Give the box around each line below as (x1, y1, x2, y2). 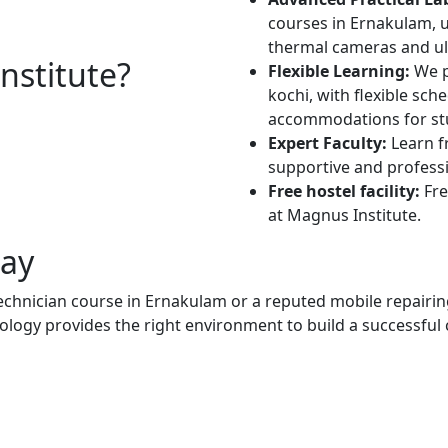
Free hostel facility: (268, 179, 420, 202)
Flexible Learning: (268, 59, 410, 82)
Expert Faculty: (268, 131, 387, 154)
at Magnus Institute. (268, 203, 421, 226)
